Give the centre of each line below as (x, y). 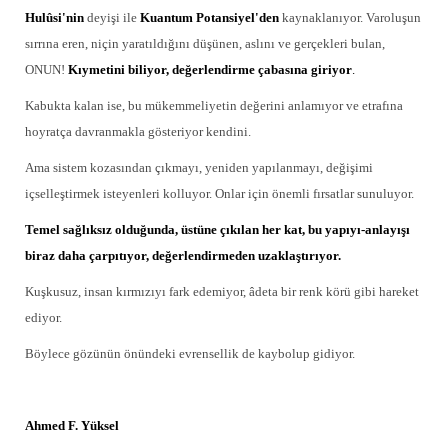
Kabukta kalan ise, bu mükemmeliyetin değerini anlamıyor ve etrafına (214, 105)
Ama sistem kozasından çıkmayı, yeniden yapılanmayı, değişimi (199, 167)
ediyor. (43, 317)
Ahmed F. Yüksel (72, 425)
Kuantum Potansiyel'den (209, 17)
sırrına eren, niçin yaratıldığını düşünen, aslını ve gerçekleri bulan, (205, 43)
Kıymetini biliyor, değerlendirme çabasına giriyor (210, 69)
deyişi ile (112, 17)
